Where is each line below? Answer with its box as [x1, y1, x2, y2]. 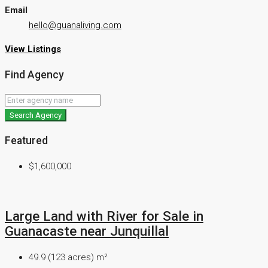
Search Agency [10, 111, 62, 120]
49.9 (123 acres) [29, 251, 94, 263]
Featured [5, 134, 48, 147]
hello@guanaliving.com [29, 20, 121, 31]
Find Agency [5, 68, 64, 81]
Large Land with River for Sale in [5, 208, 203, 224]
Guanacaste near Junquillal [5, 223, 169, 239]
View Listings [5, 44, 61, 55]
